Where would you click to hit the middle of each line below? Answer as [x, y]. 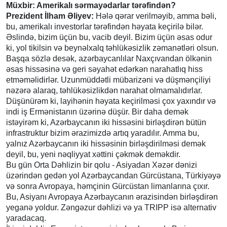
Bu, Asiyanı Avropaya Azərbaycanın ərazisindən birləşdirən [112, 197]
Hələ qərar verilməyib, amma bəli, [155, 16]
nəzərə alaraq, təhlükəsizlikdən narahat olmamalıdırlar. [104, 90]
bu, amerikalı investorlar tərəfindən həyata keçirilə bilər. [105, 26]
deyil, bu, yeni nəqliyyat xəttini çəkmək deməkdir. [93, 154]
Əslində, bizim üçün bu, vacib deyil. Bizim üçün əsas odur [109, 37]
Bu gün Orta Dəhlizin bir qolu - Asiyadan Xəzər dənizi [102, 165]
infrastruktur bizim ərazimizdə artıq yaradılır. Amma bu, [103, 133]
